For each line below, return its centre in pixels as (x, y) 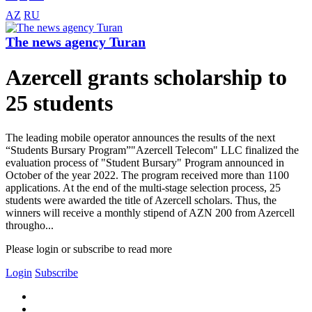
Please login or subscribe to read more (89, 249)
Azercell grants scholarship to (146, 78)
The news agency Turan (76, 42)
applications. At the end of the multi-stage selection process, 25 (143, 187)
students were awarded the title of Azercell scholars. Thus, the (141, 200)
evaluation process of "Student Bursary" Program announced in (145, 162)
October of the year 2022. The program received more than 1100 (147, 175)
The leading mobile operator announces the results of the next (140, 137)
